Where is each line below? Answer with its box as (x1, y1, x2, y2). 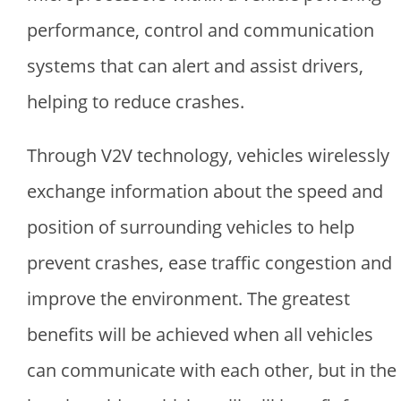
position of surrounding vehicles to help (27, 214, 354, 239)
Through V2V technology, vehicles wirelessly (27, 142, 389, 167)
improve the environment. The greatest (27, 286, 350, 311)
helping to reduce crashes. (27, 89, 244, 114)
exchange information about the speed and (27, 178, 383, 203)
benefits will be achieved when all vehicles (27, 321, 373, 346)
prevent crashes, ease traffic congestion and (27, 250, 392, 275)
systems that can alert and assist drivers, (27, 53, 363, 78)
